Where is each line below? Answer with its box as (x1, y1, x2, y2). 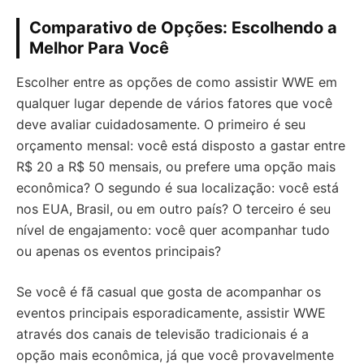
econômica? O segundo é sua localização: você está (16, 180, 339, 197)
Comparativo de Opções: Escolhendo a (29, 18, 337, 38)
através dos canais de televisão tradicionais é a (16, 326, 309, 343)
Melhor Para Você (29, 38, 169, 58)
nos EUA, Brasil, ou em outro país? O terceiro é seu (16, 201, 331, 218)
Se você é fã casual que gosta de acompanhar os (16, 284, 321, 301)
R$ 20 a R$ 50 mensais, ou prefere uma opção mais (16, 158, 336, 175)
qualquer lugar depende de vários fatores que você (16, 95, 332, 112)
